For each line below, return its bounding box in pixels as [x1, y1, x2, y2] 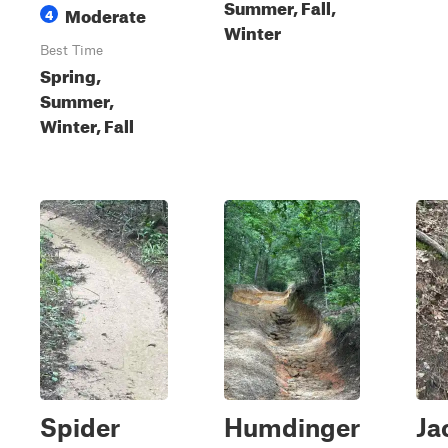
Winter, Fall [40, 110, 134, 137]
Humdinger [224, 412, 360, 442]
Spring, [40, 60, 101, 87]
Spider [40, 412, 120, 442]
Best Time [40, 42, 103, 58]
